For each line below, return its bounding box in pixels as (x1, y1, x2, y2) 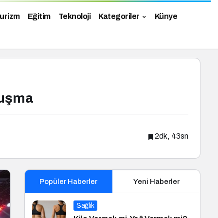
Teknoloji (58, 12, 91, 21)
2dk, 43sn (155, 132, 188, 141)
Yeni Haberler (133, 178, 180, 185)
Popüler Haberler (39, 178, 97, 185)
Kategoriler (98, 12, 140, 21)
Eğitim (27, 12, 51, 21)
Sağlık (76, 202, 94, 209)
